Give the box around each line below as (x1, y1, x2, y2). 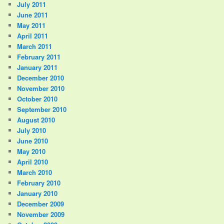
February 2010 (17, 177, 61, 187)
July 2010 (17, 125, 46, 135)
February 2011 (17, 51, 61, 61)
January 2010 (17, 188, 58, 198)
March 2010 (17, 167, 52, 177)
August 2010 (17, 114, 55, 124)
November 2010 (17, 83, 65, 93)
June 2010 (17, 135, 48, 145)
